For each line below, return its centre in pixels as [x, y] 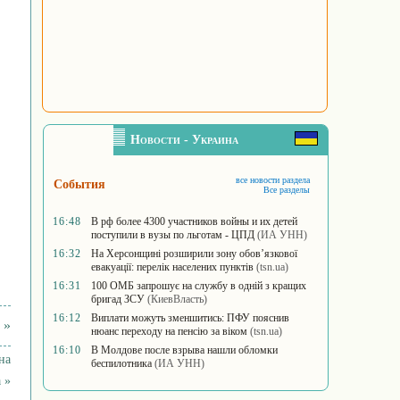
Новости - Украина [184, 140]
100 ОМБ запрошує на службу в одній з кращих [199, 286]
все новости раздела [273, 180]
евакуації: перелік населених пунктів [172, 267]
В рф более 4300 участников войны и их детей [194, 221]
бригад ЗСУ [118, 299]
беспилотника [121, 363]
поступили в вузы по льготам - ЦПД [173, 235]
